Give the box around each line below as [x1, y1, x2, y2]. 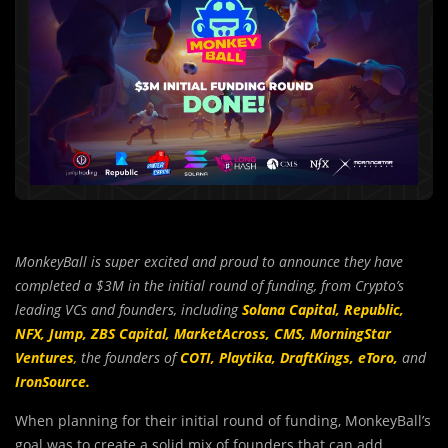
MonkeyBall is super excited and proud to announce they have [15, 251, 403, 271]
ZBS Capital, [91, 323, 170, 343]
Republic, [344, 299, 404, 319]
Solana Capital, [242, 299, 340, 319]
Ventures [15, 347, 74, 367]
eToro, [358, 347, 398, 367]
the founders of [77, 347, 180, 367]
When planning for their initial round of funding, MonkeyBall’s [15, 410, 431, 430]
